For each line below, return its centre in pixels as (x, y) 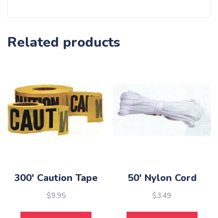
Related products (64, 42)
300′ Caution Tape (56, 178)
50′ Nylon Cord (162, 178)
